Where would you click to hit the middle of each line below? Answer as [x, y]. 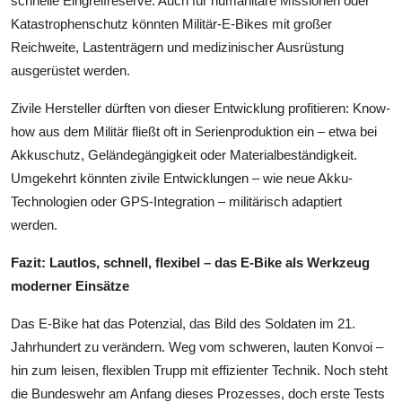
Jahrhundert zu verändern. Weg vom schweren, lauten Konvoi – [197, 346]
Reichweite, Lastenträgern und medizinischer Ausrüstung [177, 47]
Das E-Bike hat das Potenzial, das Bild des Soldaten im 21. [183, 323]
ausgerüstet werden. [70, 70]
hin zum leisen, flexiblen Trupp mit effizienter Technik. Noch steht [199, 370]
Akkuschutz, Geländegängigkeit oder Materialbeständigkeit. [184, 154]
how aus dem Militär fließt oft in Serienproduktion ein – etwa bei [194, 131]
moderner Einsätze [70, 285]
